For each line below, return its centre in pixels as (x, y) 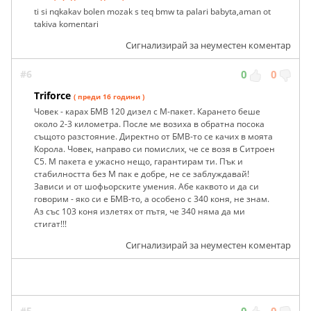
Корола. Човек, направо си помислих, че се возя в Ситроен (154, 149)
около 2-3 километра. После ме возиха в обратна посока (149, 124)
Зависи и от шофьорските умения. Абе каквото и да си (146, 187)
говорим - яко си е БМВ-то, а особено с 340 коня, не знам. (152, 199)
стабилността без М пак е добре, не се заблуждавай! (142, 174)
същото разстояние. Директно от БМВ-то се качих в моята (153, 137)
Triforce (52, 96)
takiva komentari (66, 24)
